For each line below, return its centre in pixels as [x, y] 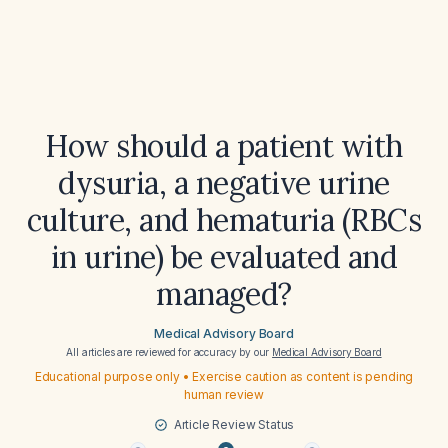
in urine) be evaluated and [224, 257]
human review [224, 394]
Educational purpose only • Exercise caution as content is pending [224, 376]
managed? [224, 294]
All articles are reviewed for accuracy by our [169, 352]
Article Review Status [234, 424]
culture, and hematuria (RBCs [224, 220]
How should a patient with [224, 146]
